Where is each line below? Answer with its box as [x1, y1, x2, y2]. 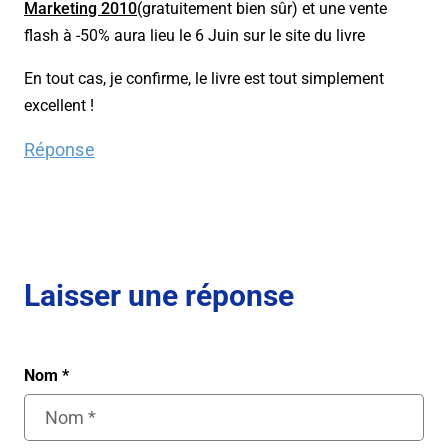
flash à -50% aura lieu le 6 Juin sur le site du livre [24, 26, 365, 46]
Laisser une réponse [24, 278, 294, 314]
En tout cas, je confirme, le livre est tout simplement [24, 69, 384, 89]
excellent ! [24, 96, 94, 116]
